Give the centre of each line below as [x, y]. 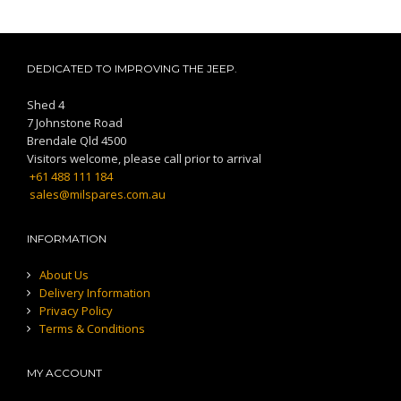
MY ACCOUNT [64, 372]
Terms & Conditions [92, 328]
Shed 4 [46, 104]
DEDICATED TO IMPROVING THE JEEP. [132, 68]
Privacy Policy [76, 310]
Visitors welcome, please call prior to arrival [144, 158]
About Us [64, 274]
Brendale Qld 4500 [77, 140]
